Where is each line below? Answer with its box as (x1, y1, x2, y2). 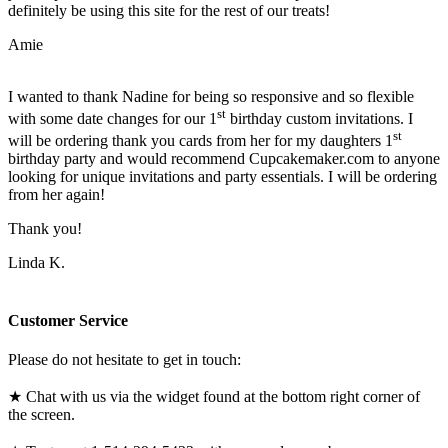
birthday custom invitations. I (226, 110, 413, 128)
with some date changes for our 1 (8, 110, 217, 128)
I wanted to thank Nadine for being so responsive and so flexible (8, 87, 414, 105)
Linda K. (8, 254, 65, 272)
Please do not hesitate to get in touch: (8, 350, 241, 368)
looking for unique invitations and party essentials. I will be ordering (8, 168, 437, 186)
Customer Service (8, 311, 128, 329)
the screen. (8, 405, 75, 423)
